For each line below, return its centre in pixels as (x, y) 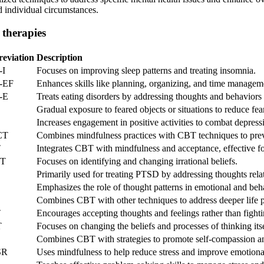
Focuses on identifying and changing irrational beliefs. (137, 161)
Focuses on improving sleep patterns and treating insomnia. (146, 70)
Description (60, 57)
